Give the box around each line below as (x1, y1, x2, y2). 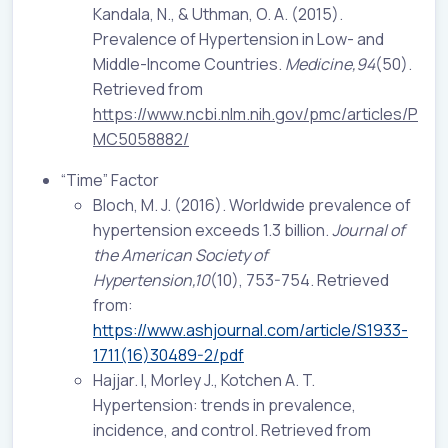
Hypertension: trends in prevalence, (93, 393, 356, 416)
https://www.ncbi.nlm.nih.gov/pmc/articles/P (93, 102, 418, 125)
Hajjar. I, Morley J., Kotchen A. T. (93, 368, 315, 391)
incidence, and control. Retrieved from (93, 418, 371, 441)
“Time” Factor (61, 168, 159, 191)
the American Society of (93, 243, 268, 266)
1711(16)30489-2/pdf (93, 343, 244, 366)
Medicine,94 (285, 52, 375, 75)
